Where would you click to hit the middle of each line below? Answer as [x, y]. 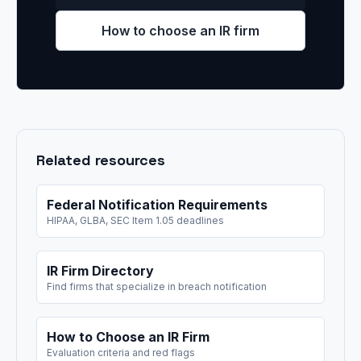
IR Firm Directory [100, 271]
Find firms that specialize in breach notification [157, 286]
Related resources [101, 160]
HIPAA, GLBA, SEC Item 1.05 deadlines [135, 220]
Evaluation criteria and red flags [121, 353]
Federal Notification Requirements [157, 205]
